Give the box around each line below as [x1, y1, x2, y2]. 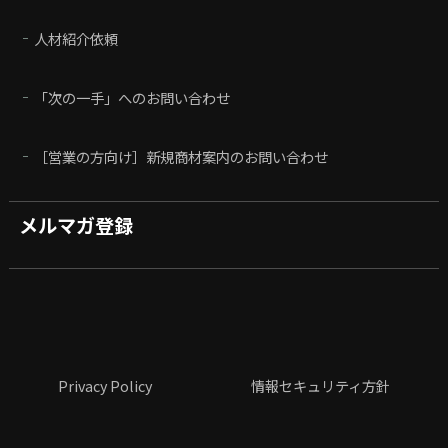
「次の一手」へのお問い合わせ [34, 86, 231, 108]
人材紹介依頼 [34, 27, 119, 49]
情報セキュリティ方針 [250, 374, 390, 396]
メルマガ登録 [18, 211, 133, 240]
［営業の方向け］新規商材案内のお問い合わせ [34, 145, 329, 167]
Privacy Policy [58, 374, 153, 396]
